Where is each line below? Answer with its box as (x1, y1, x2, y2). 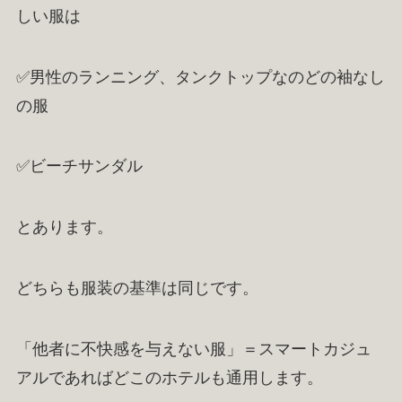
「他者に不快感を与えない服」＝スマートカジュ (15, 339, 371, 358)
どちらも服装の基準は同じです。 (15, 279, 258, 298)
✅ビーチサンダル (15, 157, 143, 176)
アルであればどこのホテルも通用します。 (15, 368, 323, 387)
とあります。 (15, 218, 113, 237)
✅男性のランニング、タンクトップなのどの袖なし (15, 67, 385, 86)
